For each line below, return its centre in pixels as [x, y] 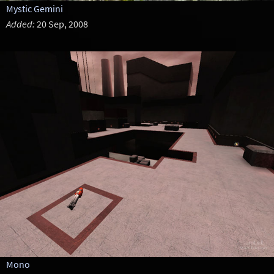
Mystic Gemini [34, 9]
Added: [20, 24]
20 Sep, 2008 [61, 24]
